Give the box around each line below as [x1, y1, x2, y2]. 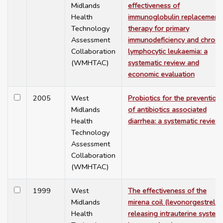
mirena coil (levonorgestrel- [128, 197, 218, 208]
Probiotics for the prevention [128, 93, 221, 104]
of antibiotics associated [128, 105, 207, 115]
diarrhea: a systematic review [128, 116, 221, 126]
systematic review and [128, 58, 199, 68]
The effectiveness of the [128, 186, 207, 196]
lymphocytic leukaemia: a [128, 46, 208, 57]
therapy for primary [128, 23, 189, 34]
